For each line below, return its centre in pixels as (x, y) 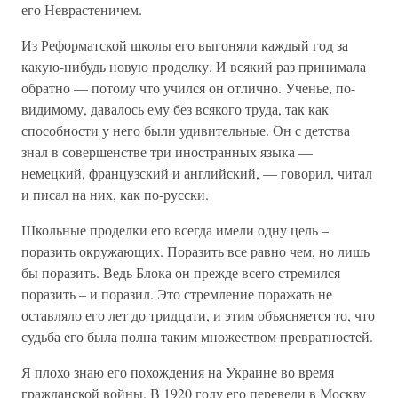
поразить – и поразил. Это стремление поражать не (177, 294)
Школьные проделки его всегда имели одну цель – (175, 230)
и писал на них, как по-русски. (115, 194)
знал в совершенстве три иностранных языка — (167, 151)
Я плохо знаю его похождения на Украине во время (178, 372)
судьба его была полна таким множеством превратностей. (197, 336)
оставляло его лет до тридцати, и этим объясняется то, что (198, 315)
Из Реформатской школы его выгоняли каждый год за (185, 45)
